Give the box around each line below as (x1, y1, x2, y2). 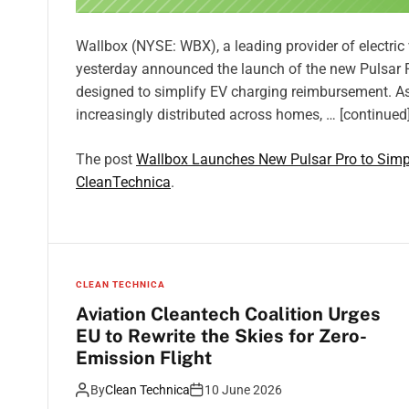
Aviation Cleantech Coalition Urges (76, 303, 381, 326)
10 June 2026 (204, 383, 282, 398)
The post (76, 151, 136, 169)
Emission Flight (76, 347, 212, 370)
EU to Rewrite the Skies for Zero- (76, 325, 367, 348)
